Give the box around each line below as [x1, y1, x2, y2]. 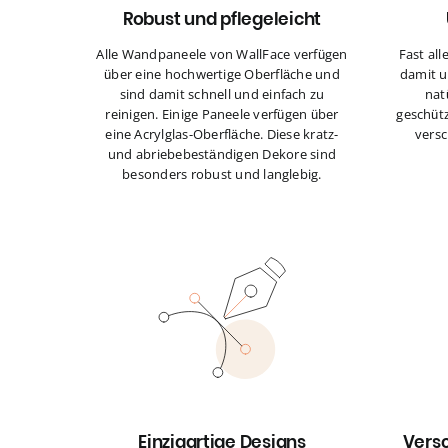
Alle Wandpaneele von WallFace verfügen [96, 45, 348, 64]
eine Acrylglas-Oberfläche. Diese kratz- [105, 125, 339, 144]
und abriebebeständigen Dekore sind [107, 145, 337, 164]
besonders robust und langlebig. [122, 165, 322, 184]
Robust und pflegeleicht [122, 7, 322, 32]
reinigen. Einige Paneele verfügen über [105, 105, 339, 124]
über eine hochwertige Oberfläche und [104, 65, 340, 84]
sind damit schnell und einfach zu [119, 85, 325, 104]
